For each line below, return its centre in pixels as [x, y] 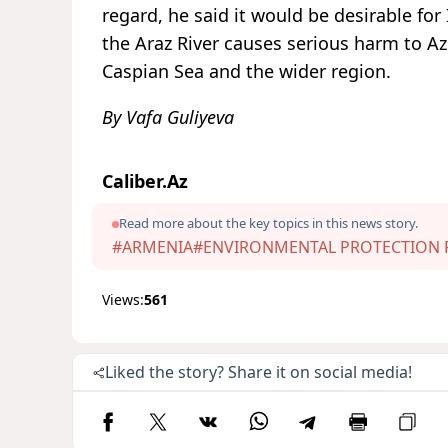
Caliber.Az [145, 181]
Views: [123, 300]
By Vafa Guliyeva [168, 117]
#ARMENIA [152, 247]
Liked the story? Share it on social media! [258, 372]
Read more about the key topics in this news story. [268, 223]
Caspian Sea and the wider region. [246, 71]
